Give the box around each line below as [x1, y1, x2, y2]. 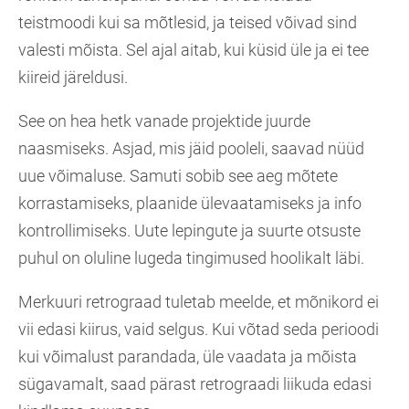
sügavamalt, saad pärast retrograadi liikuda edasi [18, 374, 372, 394]
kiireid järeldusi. [18, 68, 128, 88]
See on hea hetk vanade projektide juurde [18, 111, 310, 131]
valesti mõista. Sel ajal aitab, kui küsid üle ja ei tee [18, 40, 369, 60]
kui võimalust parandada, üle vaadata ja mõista [18, 347, 357, 367]
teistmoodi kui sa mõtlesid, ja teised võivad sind [18, 13, 357, 33]
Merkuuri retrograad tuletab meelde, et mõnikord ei [18, 292, 379, 312]
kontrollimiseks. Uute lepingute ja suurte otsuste [18, 221, 361, 241]
